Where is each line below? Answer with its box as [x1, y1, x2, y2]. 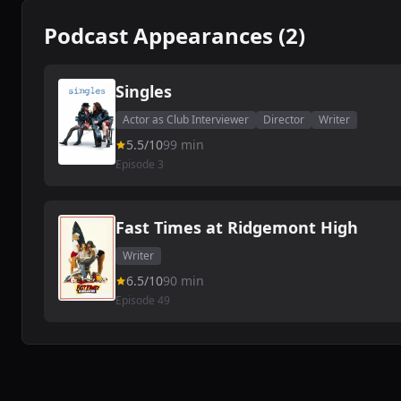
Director [263, 112, 304, 127]
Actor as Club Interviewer [123, 112, 249, 127]
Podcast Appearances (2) [44, 21, 305, 50]
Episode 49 [115, 293, 170, 308]
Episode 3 [115, 157, 164, 172]
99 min [163, 136, 204, 153]
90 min [163, 272, 204, 289]
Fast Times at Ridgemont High [115, 217, 358, 238]
